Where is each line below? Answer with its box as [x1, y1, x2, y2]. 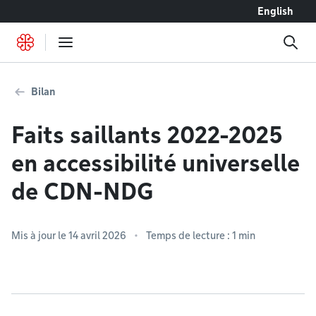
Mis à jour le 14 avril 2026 [11, 230, 126, 241]
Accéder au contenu [18, 6, 97, 16]
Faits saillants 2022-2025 [11, 121, 283, 149]
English [257, 6, 293, 17]
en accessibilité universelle [11, 150, 300, 177]
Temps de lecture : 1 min [146, 230, 255, 241]
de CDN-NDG [11, 178, 154, 205]
